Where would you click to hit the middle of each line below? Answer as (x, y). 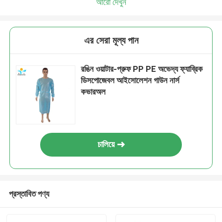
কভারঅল (93, 92)
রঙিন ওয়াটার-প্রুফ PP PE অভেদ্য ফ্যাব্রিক (142, 69)
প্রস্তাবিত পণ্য (29, 194)
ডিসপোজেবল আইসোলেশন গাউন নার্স (130, 81)
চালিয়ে (106, 144)
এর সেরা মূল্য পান (111, 41)
